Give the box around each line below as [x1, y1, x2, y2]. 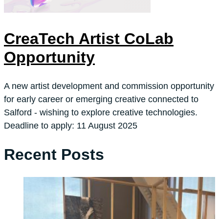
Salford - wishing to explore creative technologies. [4, 107, 197, 117]
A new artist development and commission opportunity [4, 81, 214, 91]
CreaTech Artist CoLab [4, 30, 174, 48]
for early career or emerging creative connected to [4, 94, 198, 104]
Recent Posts [4, 146, 104, 164]
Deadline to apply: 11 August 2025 [4, 120, 137, 131]
